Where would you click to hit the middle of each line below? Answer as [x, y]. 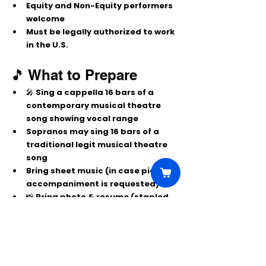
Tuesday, [136, 223]
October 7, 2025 [60, 236]
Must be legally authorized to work [101, 32]
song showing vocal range [82, 118]
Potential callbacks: [71, 223]
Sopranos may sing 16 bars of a [94, 132]
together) [47, 210]
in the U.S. [47, 45]
